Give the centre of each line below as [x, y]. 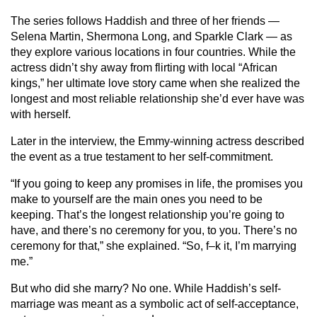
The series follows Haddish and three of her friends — [145, 21]
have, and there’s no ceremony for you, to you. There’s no [154, 230]
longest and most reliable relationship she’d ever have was [157, 99]
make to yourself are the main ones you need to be [137, 199]
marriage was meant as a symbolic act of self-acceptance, [155, 304]
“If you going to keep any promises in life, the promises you [157, 184]
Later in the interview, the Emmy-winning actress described [157, 141]
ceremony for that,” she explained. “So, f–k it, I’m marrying [154, 246]
